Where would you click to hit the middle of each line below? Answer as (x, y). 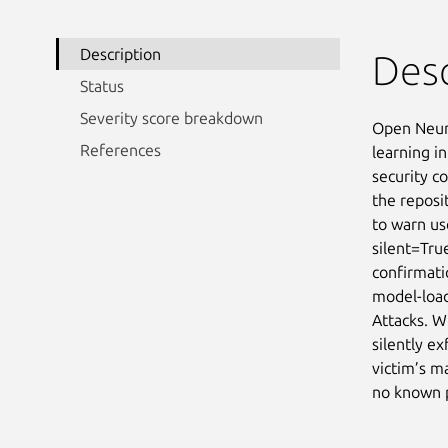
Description (120, 53)
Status (102, 85)
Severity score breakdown (171, 117)
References (120, 149)
